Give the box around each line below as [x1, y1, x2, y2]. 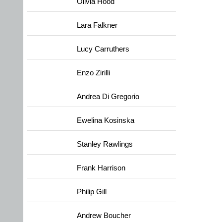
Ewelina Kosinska [77, 116, 134, 124]
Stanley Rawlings [77, 140, 133, 148]
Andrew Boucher [77, 212, 131, 220]
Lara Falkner [77, 21, 117, 29]
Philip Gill [77, 188, 107, 196]
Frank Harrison [77, 164, 125, 172]
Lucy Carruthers [77, 45, 129, 53]
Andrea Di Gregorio [77, 93, 139, 101]
